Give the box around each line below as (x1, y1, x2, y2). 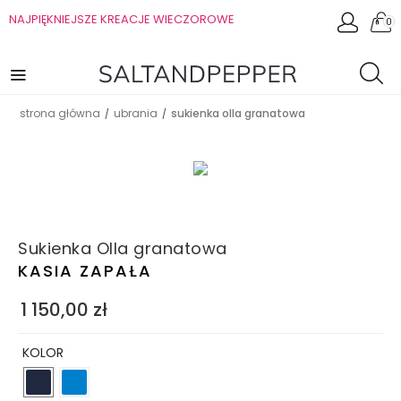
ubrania (114, 106, 158, 121)
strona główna (20, 106, 100, 121)
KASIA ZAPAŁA (18, 260, 152, 283)
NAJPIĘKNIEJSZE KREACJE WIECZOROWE (9, 11, 235, 28)
